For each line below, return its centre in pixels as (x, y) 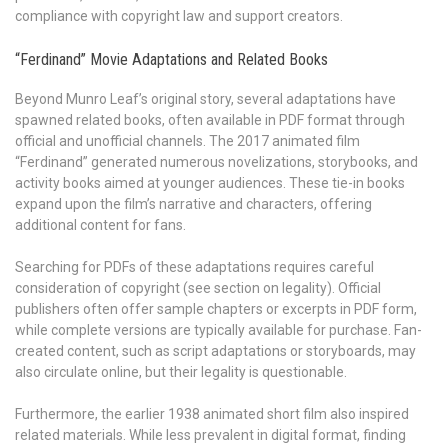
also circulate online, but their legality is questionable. (181, 371)
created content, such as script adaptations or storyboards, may (215, 350)
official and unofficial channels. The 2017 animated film (187, 140)
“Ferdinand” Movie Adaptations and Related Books (171, 60)
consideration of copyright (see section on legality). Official (198, 287)
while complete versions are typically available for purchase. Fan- (218, 329)
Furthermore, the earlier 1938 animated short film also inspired (212, 413)
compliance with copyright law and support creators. (179, 16)
